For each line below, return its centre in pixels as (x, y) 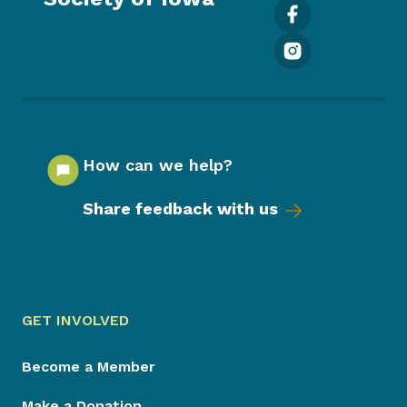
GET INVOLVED (75, 320)
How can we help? (158, 164)
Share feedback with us (180, 208)
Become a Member (89, 366)
